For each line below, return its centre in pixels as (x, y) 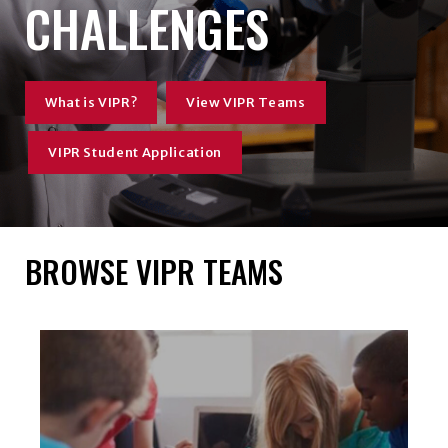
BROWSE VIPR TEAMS (153, 270)
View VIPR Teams (245, 103)
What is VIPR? (91, 103)
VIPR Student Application (135, 152)
